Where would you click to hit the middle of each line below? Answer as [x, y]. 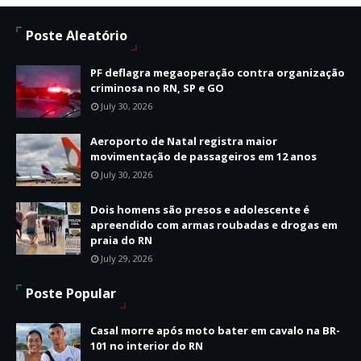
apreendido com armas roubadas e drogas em [214, 224]
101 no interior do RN [147, 345]
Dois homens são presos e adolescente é [200, 209]
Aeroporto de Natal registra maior [184, 141]
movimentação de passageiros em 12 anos [203, 156]
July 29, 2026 [127, 258]
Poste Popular [71, 293]
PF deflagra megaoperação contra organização [218, 72]
